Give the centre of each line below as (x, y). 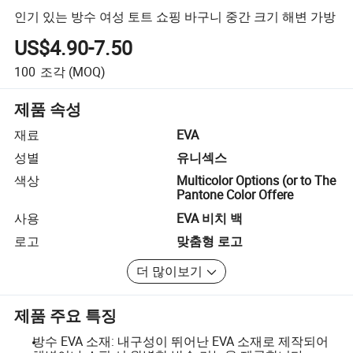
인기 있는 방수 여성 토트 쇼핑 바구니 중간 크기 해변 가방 (175, 16)
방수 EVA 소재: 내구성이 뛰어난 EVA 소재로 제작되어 (180, 341)
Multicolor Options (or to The (256, 181)
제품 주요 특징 (66, 315)
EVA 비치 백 (210, 218)
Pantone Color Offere (235, 195)
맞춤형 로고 (210, 242)
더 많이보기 (170, 271)
